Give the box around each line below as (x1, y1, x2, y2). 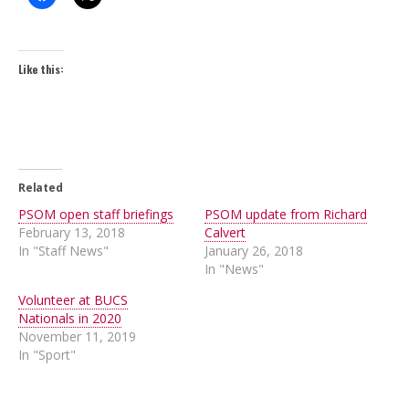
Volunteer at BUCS (18, 291, 128, 309)
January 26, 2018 (204, 242, 303, 259)
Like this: (18, 61, 64, 77)
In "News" (204, 260, 264, 278)
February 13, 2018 (18, 224, 125, 241)
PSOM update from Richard (204, 205, 367, 223)
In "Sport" (18, 346, 76, 363)
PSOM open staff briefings (18, 205, 173, 223)
